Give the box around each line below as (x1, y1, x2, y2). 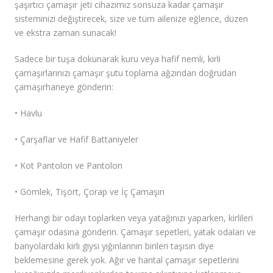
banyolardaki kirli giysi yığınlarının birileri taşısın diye (15, 240, 214, 252)
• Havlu (15, 107, 42, 119)
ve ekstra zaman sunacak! (15, 27, 116, 39)
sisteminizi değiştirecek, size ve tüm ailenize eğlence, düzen (15, 13, 248, 25)
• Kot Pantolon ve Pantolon (15, 160, 122, 172)
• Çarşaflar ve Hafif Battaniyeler (15, 133, 138, 146)
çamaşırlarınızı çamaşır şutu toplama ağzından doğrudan (15, 67, 236, 79)
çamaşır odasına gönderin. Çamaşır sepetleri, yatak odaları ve (15, 226, 256, 238)
